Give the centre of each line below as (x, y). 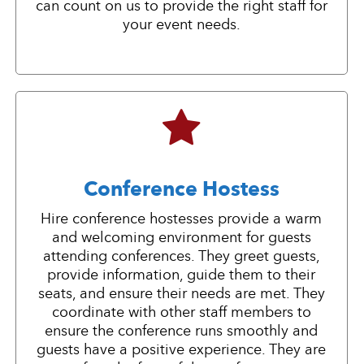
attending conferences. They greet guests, (181, 256)
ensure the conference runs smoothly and (182, 331)
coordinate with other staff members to (181, 312)
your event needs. (181, 25)
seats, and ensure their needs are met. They (181, 294)
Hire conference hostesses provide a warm (182, 219)
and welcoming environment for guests (181, 238)
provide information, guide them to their (182, 275)
